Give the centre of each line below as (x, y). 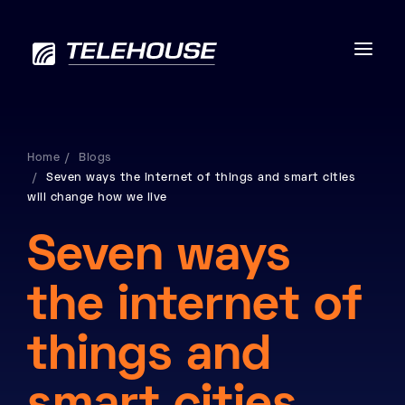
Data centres (114, 187)
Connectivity (115, 235)
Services (88, 283)
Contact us (101, 379)
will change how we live (97, 198)
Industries (97, 331)
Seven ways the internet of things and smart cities (201, 178)
